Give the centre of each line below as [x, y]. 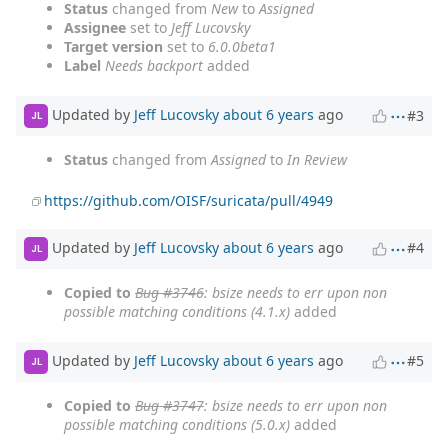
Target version [113, 46]
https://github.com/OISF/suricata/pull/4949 [189, 200]
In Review [317, 159]
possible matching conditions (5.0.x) [177, 424]
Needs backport [154, 65]
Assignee [95, 27]
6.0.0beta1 [242, 46]
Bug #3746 [169, 292]
